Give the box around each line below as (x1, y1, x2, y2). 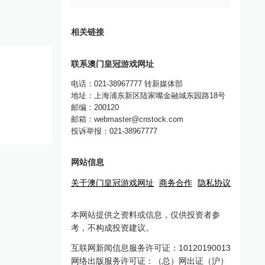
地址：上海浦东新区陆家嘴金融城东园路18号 (71, 91, 225, 100)
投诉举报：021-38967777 (71, 127, 157, 135)
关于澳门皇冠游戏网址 (71, 178, 154, 188)
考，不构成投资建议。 (71, 223, 154, 232)
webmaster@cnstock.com (94, 115, 183, 124)
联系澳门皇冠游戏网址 (71, 60, 154, 69)
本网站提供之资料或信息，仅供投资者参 (71, 210, 220, 219)
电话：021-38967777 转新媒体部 (71, 79, 183, 88)
